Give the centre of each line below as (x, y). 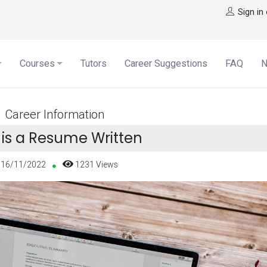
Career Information (55, 114)
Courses (37, 63)
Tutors (94, 63)
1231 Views (95, 164)
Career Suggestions (166, 63)
